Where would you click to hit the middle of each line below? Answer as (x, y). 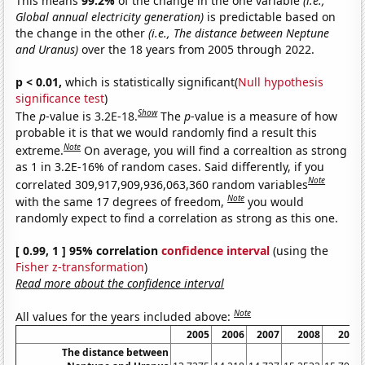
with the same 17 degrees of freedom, (122, 201)
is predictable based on (270, 17)
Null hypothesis (281, 82)
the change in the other (82, 33)
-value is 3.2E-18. (92, 116)
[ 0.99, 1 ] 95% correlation (89, 250)
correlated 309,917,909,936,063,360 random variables (162, 184)
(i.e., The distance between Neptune (239, 33)
